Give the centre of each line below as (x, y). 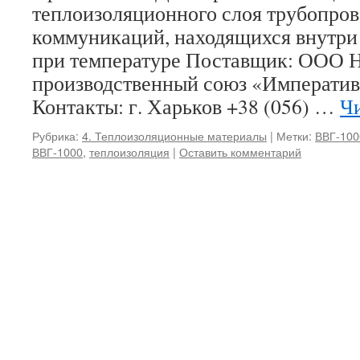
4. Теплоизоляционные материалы (174, 135)
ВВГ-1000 (57, 151)
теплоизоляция (129, 151)
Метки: (294, 135)
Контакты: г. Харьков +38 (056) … (186, 106)
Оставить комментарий (240, 151)
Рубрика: (55, 135)
